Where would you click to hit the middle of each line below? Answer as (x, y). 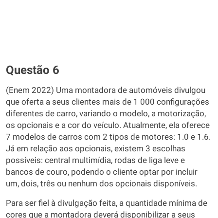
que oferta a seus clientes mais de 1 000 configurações (108, 102)
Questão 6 (33, 70)
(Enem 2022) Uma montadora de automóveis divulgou (106, 90)
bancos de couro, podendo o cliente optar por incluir (102, 172)
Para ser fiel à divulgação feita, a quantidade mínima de (107, 203)
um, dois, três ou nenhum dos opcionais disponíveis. (101, 184)
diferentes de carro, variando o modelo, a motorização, (106, 114)
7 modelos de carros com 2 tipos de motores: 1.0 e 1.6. (108, 137)
